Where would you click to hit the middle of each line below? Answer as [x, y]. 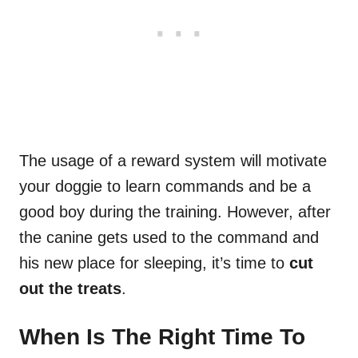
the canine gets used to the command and [169, 238]
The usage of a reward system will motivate [173, 161]
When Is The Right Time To [162, 337]
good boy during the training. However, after [175, 212]
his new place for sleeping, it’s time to [154, 263]
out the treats [70, 289]
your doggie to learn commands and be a [165, 187]
